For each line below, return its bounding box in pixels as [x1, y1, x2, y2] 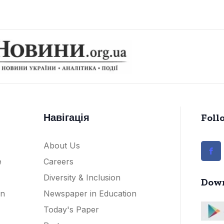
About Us [43, 140, 80, 150]
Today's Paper [43, 204, 99, 214]
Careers [43, 156, 73, 166]
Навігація [43, 111, 89, 123]
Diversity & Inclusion [43, 172, 120, 182]
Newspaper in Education [43, 188, 136, 198]
